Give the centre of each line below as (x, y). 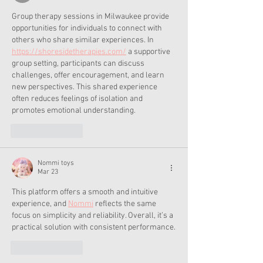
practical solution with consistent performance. (94, 227)
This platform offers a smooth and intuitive (86, 192)
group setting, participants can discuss (79, 63)
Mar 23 (48, 172)
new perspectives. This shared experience (85, 87)
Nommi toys (56, 163)
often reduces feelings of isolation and (78, 99)
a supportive (149, 52)
